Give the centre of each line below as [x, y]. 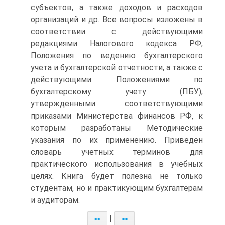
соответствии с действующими [117, 31]
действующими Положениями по [117, 80]
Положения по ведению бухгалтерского [117, 55]
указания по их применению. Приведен [117, 140]
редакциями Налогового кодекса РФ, [117, 43]
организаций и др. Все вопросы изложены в [117, 19]
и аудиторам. [55, 200]
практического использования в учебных [117, 164]
